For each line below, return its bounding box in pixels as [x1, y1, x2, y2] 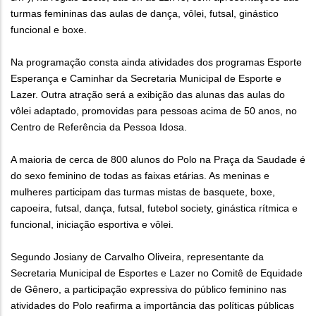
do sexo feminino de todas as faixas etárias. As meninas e [11, 170, 269, 182]
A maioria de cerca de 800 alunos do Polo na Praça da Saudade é [11, 154, 305, 166]
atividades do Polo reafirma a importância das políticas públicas [11, 300, 294, 312]
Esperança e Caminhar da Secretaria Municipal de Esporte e [11, 73, 281, 85]
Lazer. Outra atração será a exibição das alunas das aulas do [11, 89, 285, 101]
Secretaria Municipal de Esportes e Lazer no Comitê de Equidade [11, 267, 303, 279]
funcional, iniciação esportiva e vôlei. [11, 219, 176, 231]
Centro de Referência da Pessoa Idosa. [11, 121, 190, 133]
